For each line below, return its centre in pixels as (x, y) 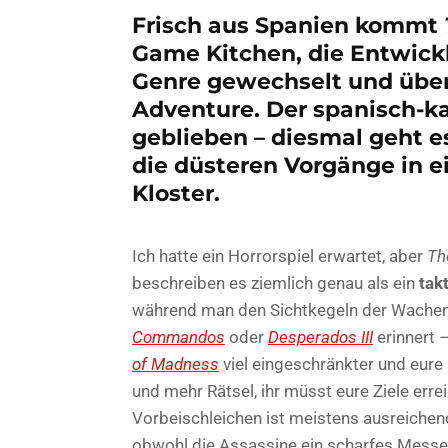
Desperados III (320, 336)
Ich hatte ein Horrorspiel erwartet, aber (279, 255)
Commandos (178, 336)
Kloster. (176, 193)
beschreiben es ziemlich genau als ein (273, 282)
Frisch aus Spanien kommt (288, 25)
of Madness (175, 363)
